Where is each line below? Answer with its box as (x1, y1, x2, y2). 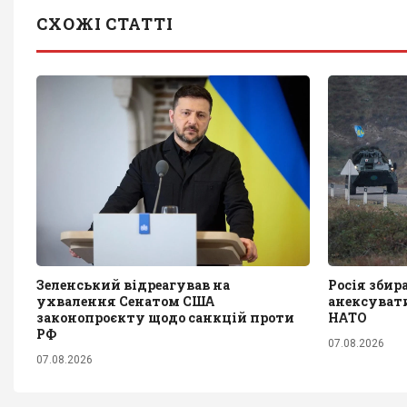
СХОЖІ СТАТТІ (36, 12, 174, 35)
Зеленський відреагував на (36, 276, 230, 294)
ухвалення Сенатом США (36, 293, 215, 311)
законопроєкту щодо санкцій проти (36, 309, 294, 327)
